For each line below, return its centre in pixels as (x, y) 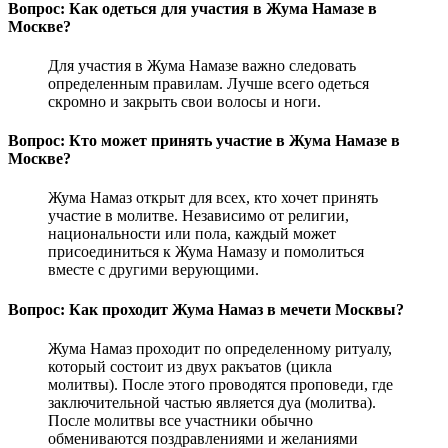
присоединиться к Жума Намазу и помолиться (206, 252)
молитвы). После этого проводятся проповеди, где (220, 384)
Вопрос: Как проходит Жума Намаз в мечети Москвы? (206, 309)
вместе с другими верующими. (153, 270)
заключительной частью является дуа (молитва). (212, 402)
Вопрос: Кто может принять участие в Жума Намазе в (204, 141)
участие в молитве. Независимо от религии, (198, 216)
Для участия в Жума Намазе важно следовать (202, 65)
